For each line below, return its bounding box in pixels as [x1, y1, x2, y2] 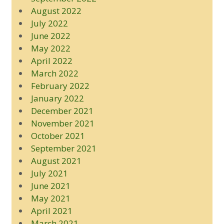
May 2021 [30, 192, 70, 204]
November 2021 [30, 117, 94, 129]
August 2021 [30, 154, 81, 166]
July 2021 [30, 167, 68, 179]
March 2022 [30, 67, 78, 79]
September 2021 [30, 142, 96, 154]
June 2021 [30, 179, 70, 191]
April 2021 [30, 204, 72, 216]
